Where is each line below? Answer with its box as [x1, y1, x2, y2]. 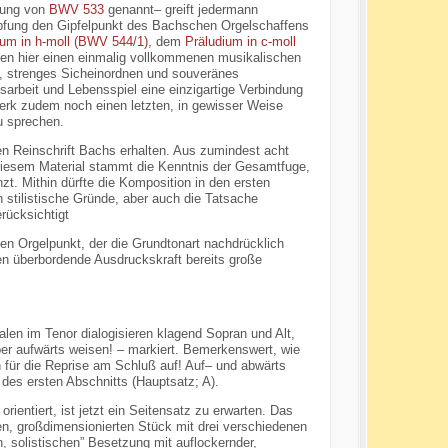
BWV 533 [48, 2, 104, 18]
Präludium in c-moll [184, 34, 296, 50]
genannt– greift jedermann [103, 2, 258, 18]
